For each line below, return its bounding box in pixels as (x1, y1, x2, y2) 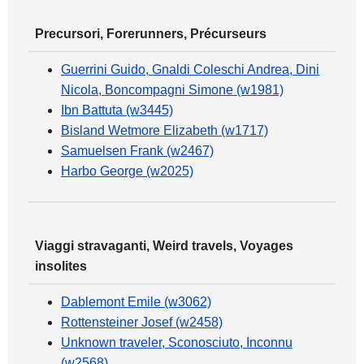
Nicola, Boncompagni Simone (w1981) (61, 83, 284, 97)
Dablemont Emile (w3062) (61, 295, 211, 309)
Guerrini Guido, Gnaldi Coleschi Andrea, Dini (61, 63, 319, 76)
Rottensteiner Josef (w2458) (61, 315, 223, 329)
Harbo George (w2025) (61, 164, 193, 178)
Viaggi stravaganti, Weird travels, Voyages (35, 239, 293, 253)
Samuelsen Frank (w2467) (61, 144, 214, 158)
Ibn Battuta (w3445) (61, 103, 173, 117)
